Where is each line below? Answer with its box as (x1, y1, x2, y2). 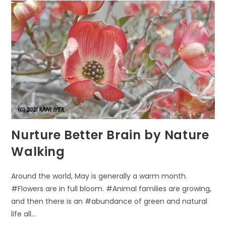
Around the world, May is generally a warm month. (11, 171, 188, 181)
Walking (11, 143, 65, 160)
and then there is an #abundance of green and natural (11, 196, 208, 206)
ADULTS (70, 39, 98, 49)
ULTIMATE (70, 6, 105, 17)
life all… (11, 208, 36, 219)
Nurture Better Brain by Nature (11, 126, 209, 143)
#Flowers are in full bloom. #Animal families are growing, (11, 183, 212, 194)
